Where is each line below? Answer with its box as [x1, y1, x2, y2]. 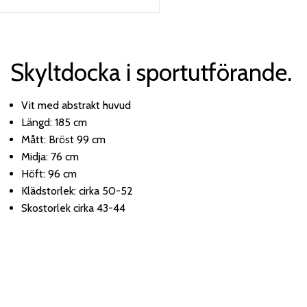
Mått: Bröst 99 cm [21, 132, 108, 146]
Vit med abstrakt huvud [21, 98, 131, 112]
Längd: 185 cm [21, 115, 87, 129]
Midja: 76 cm [21, 149, 79, 163]
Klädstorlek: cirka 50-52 [21, 184, 136, 197]
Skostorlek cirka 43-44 [21, 201, 142, 214]
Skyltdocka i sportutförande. [10, 57, 297, 87]
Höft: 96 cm [21, 167, 79, 180]
